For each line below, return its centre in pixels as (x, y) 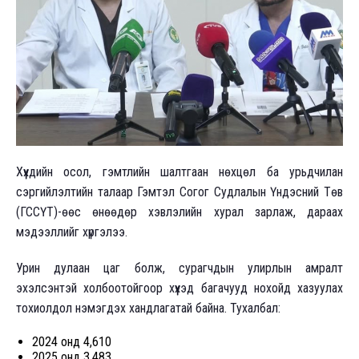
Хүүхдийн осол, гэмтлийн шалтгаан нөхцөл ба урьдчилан (179, 172)
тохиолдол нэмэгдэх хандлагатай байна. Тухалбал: (148, 309)
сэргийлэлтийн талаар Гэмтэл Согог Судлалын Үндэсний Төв (179, 192)
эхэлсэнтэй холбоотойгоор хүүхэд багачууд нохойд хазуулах (179, 288)
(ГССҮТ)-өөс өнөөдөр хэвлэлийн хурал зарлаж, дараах (179, 212)
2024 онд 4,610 (72, 342)
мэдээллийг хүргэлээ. (73, 232)
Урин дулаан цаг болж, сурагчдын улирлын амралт (179, 268)
